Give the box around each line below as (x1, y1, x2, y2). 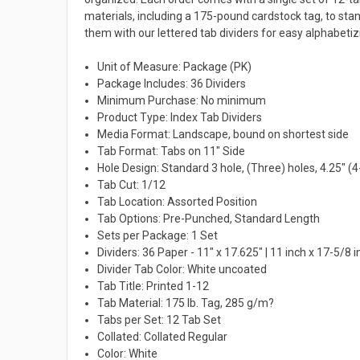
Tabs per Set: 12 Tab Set (97, 313, 222, 326)
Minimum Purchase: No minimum (97, 93, 267, 107)
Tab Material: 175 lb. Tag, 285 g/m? (97, 296, 275, 309)
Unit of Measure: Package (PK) (97, 59, 252, 73)
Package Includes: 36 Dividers (97, 76, 247, 90)
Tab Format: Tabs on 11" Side (97, 144, 246, 157)
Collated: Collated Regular (97, 329, 228, 343)
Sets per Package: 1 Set (97, 228, 219, 242)
